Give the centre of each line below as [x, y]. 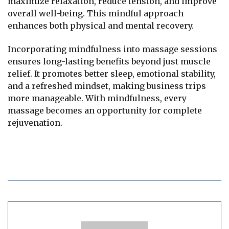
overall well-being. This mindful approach [96, 14]
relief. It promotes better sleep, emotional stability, [112, 73]
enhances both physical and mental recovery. [101, 26]
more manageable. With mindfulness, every [97, 98]
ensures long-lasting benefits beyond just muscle [109, 61]
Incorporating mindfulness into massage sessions [112, 49]
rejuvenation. [35, 122]
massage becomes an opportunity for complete [105, 110]
